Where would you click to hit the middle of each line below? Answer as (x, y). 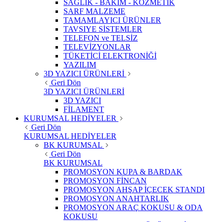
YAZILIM (80, 65)
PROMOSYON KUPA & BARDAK (123, 172)
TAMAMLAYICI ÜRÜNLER (112, 20)
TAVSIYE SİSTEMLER (103, 29)
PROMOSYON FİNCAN (105, 181)
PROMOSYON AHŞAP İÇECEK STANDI (134, 190)
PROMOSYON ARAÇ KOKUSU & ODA (133, 208)
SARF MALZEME (94, 11)
